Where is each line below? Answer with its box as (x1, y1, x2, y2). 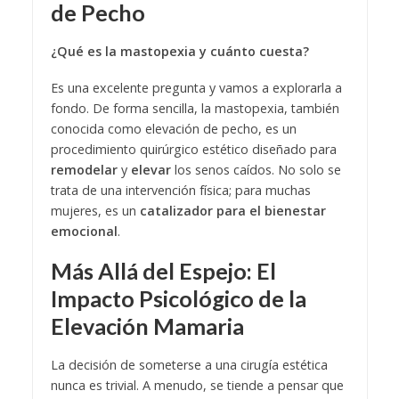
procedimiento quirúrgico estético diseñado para (50, 141, 337, 159)
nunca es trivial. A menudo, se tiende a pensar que (50, 377, 344, 395)
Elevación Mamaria (50, 313, 244, 339)
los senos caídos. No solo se (170, 161, 341, 179)
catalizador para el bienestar (139, 202, 326, 220)
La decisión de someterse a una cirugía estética (50, 356, 328, 374)
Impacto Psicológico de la (50, 285, 306, 312)
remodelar (50, 161, 118, 179)
